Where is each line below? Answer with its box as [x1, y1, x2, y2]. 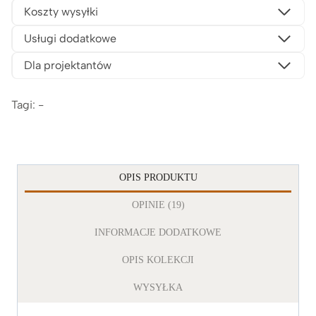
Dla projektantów [24, 58, 111, 72]
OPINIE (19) [131, 199, 185, 210]
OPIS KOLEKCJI [122, 254, 194, 265]
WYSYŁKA [133, 281, 183, 293]
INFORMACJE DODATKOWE [95, 226, 221, 238]
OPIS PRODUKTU [119, 171, 197, 183]
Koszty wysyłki [24, 4, 98, 18]
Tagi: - [11, 97, 44, 111]
